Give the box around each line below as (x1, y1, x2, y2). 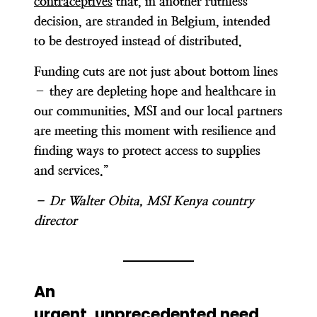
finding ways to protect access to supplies (34, 142, 260, 158)
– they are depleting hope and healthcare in (34, 83, 276, 98)
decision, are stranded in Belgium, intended (34, 13, 270, 28)
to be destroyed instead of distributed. (34, 33, 242, 48)
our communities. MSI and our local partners (34, 103, 282, 118)
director (34, 212, 77, 228)
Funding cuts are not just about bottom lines (34, 63, 278, 79)
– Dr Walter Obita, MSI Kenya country (34, 192, 254, 208)
